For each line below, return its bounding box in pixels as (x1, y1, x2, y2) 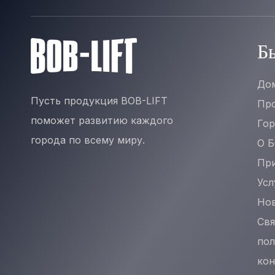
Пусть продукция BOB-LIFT (31, 94, 168, 107)
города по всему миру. (31, 133, 145, 146)
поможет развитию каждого (31, 114, 173, 126)
